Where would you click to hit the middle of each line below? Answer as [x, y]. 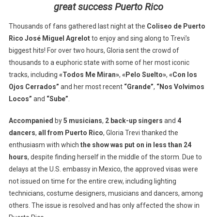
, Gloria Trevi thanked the [140, 132]
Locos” [20, 99]
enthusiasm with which [44, 145]
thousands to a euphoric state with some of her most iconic [99, 62]
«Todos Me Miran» [89, 74]
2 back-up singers [134, 120]
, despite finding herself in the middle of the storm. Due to [115, 157]
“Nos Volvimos [180, 86]
